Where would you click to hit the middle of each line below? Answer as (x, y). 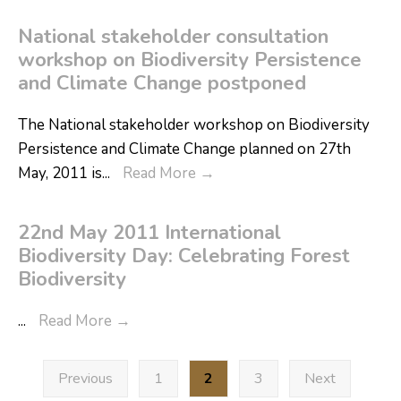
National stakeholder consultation (173, 37)
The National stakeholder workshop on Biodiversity (194, 125)
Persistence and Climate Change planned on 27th (184, 149)
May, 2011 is (60, 173)
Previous (85, 379)
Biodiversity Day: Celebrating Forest (184, 256)
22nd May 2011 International (149, 233)
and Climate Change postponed (162, 83)
